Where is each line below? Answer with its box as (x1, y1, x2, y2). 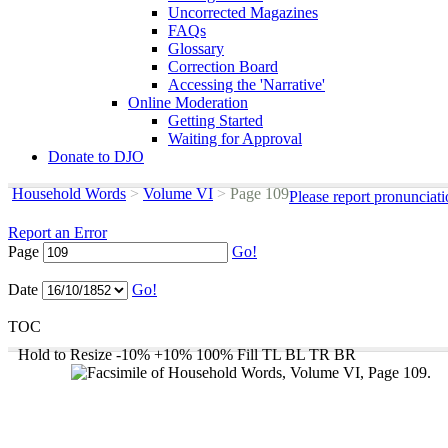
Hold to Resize (18, 346, 112, 363)
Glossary (168, 40, 224, 57)
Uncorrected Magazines (168, 4, 318, 21)
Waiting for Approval (168, 130, 302, 147)
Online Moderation (128, 94, 248, 111)
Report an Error (8, 224, 107, 241)
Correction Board (168, 58, 278, 75)
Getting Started (168, 112, 263, 129)
